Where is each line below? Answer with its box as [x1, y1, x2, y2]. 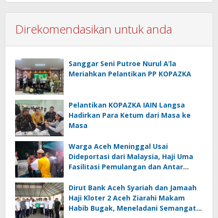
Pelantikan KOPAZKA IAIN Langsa [69, 100, 185, 109]
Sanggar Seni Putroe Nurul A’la [69, 58, 176, 68]
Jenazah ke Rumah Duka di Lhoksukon [69, 172, 202, 182]
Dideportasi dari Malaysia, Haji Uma [69, 151, 193, 161]
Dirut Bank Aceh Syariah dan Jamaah [69, 182, 197, 192]
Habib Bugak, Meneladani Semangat [69, 203, 196, 213]
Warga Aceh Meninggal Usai [69, 141, 168, 151]
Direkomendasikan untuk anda [15, 20, 172, 37]
